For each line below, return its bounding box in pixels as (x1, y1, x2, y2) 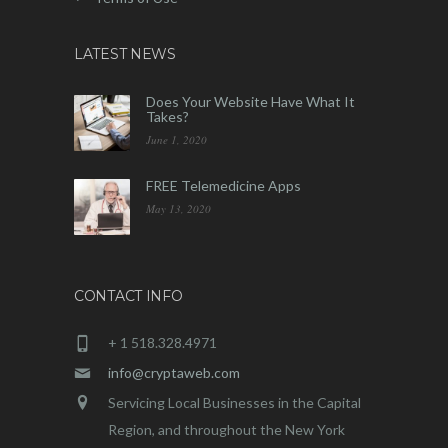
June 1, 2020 (146, 132, 207, 147)
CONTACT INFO (74, 287, 183, 305)
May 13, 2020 (146, 201, 211, 216)
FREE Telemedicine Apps (146, 177, 301, 194)
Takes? (146, 108, 189, 125)
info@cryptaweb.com (108, 364, 240, 381)
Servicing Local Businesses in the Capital (108, 394, 361, 411)
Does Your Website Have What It (146, 93, 355, 110)
